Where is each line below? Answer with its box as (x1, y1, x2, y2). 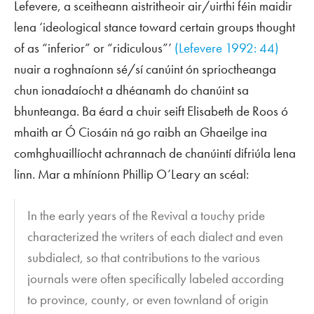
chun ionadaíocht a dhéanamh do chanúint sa (14, 81, 249, 100)
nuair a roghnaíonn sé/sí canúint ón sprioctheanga (14, 60, 276, 78)
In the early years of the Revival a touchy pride (27, 206, 266, 224)
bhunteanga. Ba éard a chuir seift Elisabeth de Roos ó (14, 102, 288, 121)
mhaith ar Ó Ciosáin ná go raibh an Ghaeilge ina (14, 123, 267, 142)
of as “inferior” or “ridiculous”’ (14, 39, 175, 57)
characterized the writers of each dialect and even (27, 227, 284, 245)
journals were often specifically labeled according (27, 269, 285, 287)
